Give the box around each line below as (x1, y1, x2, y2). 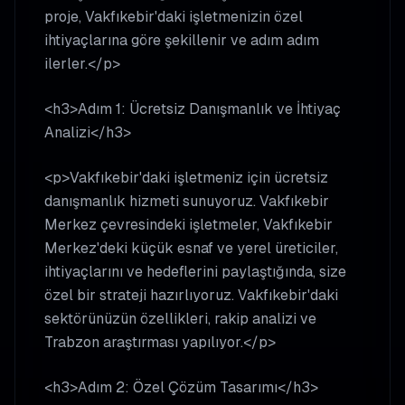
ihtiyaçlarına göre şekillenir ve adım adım (44, 31, 319, 50)
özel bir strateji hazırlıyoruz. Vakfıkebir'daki (44, 286, 338, 305)
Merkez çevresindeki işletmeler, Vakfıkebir (44, 215, 333, 234)
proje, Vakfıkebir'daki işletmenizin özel (44, 7, 303, 26)
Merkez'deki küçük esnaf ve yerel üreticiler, (44, 239, 338, 258)
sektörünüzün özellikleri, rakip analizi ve (44, 309, 316, 328)
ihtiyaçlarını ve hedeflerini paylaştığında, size (44, 262, 346, 281)
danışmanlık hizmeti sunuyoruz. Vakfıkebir (44, 192, 329, 211)
